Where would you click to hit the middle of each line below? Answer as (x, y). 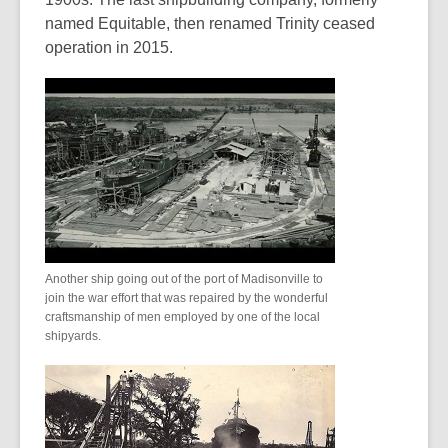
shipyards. (73, 336)
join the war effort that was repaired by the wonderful (186, 298)
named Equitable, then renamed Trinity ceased (210, 23)
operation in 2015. (109, 47)
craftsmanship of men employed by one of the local (182, 317)
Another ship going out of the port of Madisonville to (184, 279)
